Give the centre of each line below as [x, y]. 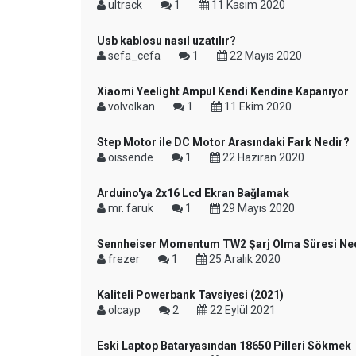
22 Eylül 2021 [242, 310]
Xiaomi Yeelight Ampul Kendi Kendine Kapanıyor [223, 91]
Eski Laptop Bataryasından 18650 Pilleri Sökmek [224, 346]
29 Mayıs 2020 [257, 208]
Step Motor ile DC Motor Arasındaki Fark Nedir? [223, 142]
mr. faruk [131, 208]
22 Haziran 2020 [262, 157]
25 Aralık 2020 [244, 259]
